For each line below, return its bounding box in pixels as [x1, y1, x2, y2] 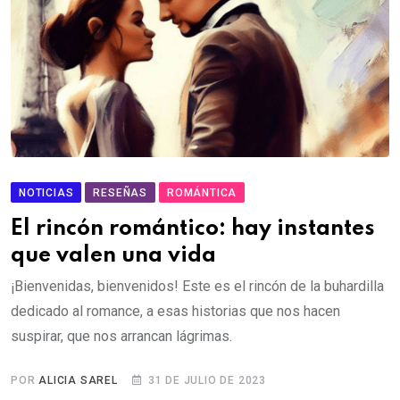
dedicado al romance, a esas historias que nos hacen [11, 303, 340, 321]
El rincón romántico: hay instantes [11, 218, 375, 241]
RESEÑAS [93, 187, 148, 200]
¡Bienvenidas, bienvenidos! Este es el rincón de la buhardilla [11, 278, 384, 296]
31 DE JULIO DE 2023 [147, 374, 267, 387]
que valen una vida [11, 245, 216, 268]
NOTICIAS [19, 187, 74, 200]
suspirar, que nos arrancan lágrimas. [11, 328, 232, 346]
